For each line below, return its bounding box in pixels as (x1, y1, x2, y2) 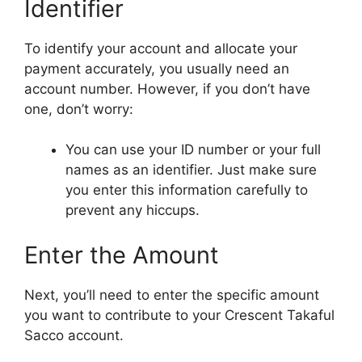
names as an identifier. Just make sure (65, 162, 317, 178)
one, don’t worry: (24, 100, 133, 117)
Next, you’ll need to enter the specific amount (24, 286, 319, 303)
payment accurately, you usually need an (24, 60, 289, 77)
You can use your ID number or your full (65, 141, 321, 158)
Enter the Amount (24, 240, 219, 269)
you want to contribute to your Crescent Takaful (24, 306, 335, 323)
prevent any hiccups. (65, 202, 200, 218)
